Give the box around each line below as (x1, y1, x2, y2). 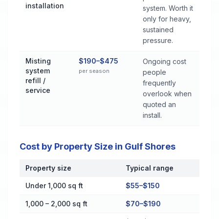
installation (25, 1, 64, 10)
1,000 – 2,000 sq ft (25, 199, 88, 208)
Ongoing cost (143, 57, 186, 66)
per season (79, 67, 109, 74)
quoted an (143, 100, 176, 109)
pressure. (143, 36, 173, 44)
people (143, 68, 166, 76)
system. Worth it (143, 4, 193, 12)
